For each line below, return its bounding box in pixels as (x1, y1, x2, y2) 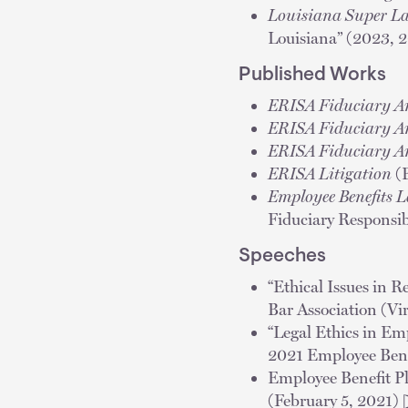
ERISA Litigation (268, 163, 392, 183)
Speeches (239, 246, 326, 266)
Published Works (239, 65, 386, 85)
